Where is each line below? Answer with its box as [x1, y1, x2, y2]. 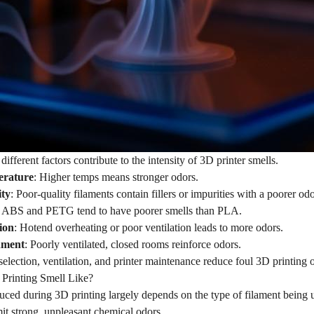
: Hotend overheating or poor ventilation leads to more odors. [14, 221, 283, 233]
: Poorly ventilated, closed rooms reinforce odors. [25, 238, 241, 250]
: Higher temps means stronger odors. [34, 171, 198, 183]
